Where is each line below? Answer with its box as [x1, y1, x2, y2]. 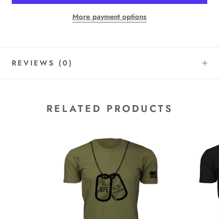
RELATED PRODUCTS [46, 101, 173, 116]
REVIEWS [12, 58, 59, 69]
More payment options [72, 11, 147, 22]
